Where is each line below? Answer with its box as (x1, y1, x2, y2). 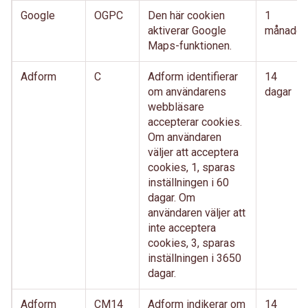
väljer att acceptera (148, 146, 239, 159)
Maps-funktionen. (148, 39, 232, 52)
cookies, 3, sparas (148, 236, 235, 250)
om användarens (148, 85, 226, 98)
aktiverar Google (148, 24, 226, 37)
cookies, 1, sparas (148, 161, 235, 174)
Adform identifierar (148, 70, 238, 83)
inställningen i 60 (148, 176, 229, 189)
